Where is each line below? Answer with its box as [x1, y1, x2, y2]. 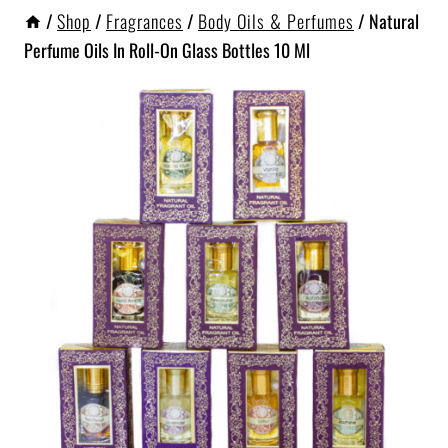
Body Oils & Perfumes [198, 7, 354, 34]
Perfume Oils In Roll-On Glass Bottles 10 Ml [24, 36, 310, 63]
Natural [369, 7, 419, 34]
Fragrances [106, 7, 183, 34]
